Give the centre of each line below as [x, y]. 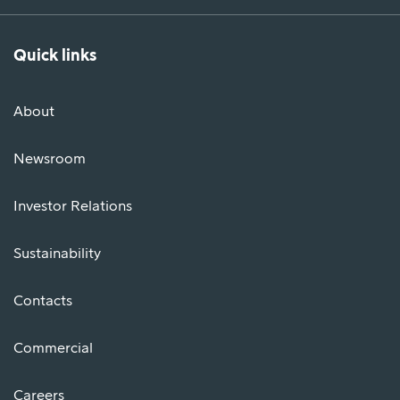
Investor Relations [73, 207]
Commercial [53, 349]
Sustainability [57, 254]
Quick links [55, 56]
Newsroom [50, 159]
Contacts [43, 301]
